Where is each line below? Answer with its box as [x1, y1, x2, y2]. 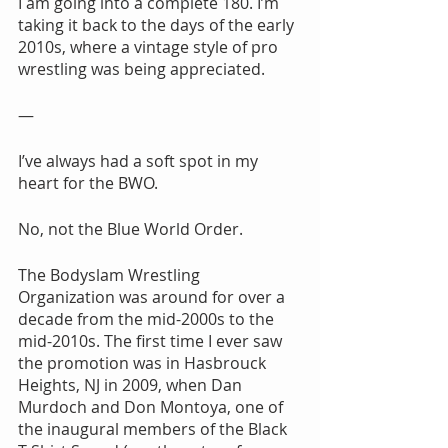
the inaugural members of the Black [18, 418, 291, 441]
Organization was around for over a [18, 286, 289, 309]
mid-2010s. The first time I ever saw [18, 330, 286, 353]
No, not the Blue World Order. [18, 218, 243, 241]
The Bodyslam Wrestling [18, 264, 204, 287]
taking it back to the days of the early [18, 14, 298, 37]
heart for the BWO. [18, 172, 158, 195]
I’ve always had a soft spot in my [18, 150, 262, 173]
